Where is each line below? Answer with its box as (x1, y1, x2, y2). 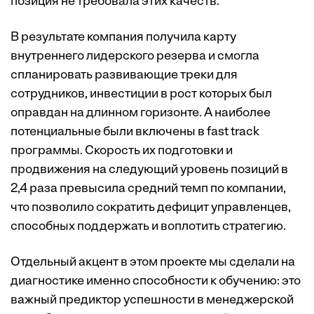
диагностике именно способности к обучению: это (11, 274, 301, 288)
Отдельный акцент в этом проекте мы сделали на (11, 255, 295, 269)
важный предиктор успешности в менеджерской (11, 293, 294, 307)
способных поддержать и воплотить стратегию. (11, 219, 286, 233)
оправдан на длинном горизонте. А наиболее (11, 106, 271, 120)
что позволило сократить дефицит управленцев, (11, 200, 291, 214)
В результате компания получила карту (11, 30, 236, 44)
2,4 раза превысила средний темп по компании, (11, 182, 286, 196)
